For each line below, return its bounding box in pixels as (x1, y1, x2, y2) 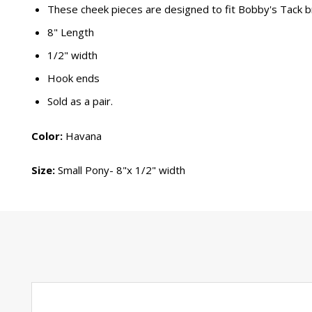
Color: (31, 128, 63, 143)
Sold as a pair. (47, 94, 113, 109)
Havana (63, 128, 102, 143)
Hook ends (47, 71, 100, 86)
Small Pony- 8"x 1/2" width (55, 163, 188, 178)
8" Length (47, 25, 94, 40)
